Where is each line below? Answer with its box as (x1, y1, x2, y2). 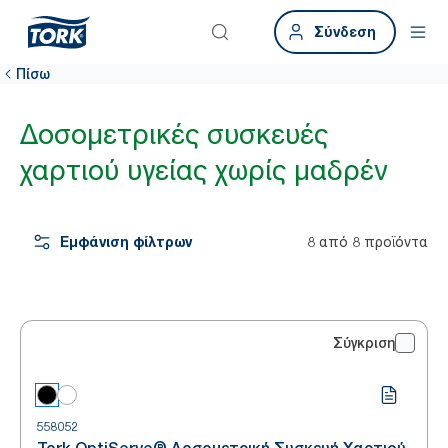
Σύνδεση (314, 23, 376, 40)
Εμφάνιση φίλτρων (60, 233, 192, 250)
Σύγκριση (333, 335, 395, 351)
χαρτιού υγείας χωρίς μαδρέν (20, 153, 388, 187)
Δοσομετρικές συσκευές (20, 117, 328, 151)
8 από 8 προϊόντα (307, 233, 428, 250)
